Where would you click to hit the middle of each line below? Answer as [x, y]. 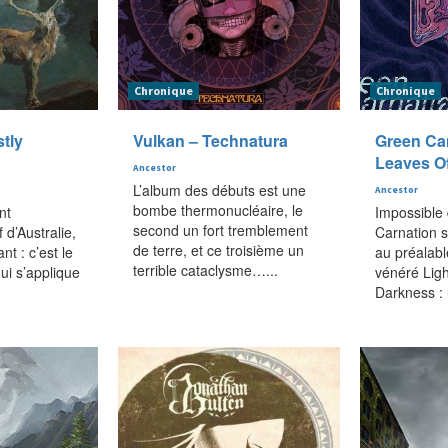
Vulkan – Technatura [210, 140]
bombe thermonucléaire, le [217, 209]
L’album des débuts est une [219, 189]
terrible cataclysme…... [205, 269]
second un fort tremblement [220, 229]
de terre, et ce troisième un [218, 249]
